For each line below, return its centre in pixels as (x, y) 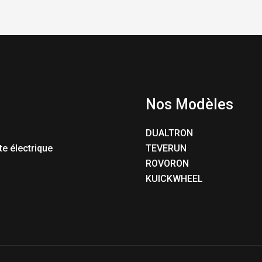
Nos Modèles (189, 105)
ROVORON (167, 163)
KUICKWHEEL (174, 178)
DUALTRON (169, 133)
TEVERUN (166, 148)
